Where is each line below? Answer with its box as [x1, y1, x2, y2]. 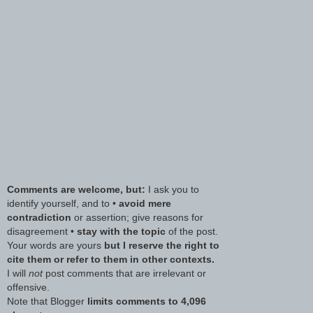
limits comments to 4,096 [87, 296, 206, 307]
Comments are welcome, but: [7, 184, 145, 196]
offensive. [7, 282, 50, 293]
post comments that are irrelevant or [43, 268, 206, 279]
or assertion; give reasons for [71, 212, 203, 224]
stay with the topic [77, 226, 166, 238]
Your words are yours [7, 240, 104, 252]
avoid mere [119, 198, 171, 210]
